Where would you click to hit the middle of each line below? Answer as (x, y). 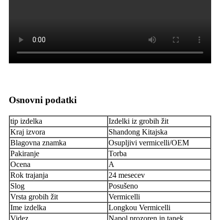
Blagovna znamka (38, 142)
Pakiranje (25, 153)
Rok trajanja (29, 175)
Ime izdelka (28, 207)
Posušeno (123, 186)
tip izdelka (26, 121)
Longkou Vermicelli (139, 207)
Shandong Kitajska (138, 132)
